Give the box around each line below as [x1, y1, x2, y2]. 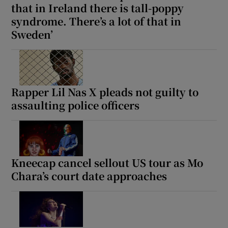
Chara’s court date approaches [11, 168, 167, 183]
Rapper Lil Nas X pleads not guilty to [11, 84, 199, 99]
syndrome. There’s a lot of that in [11, 13, 182, 28]
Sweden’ [11, 26, 53, 42]
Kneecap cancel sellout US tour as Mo [11, 155, 204, 170]
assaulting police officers [11, 97, 140, 112]
